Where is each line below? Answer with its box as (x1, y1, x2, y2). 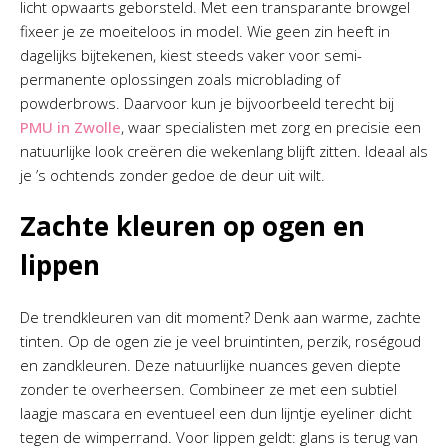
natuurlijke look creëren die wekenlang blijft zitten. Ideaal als (20, 141, 428, 161)
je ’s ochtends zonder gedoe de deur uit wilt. (20, 165, 325, 185)
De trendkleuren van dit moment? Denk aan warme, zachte (20, 307, 421, 327)
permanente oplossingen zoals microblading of (20, 69, 340, 89)
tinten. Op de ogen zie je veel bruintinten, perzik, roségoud (20, 331, 421, 351)
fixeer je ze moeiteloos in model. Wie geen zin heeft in (20, 21, 390, 41)
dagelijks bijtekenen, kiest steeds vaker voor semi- (20, 45, 362, 65)
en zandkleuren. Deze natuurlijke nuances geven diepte (20, 355, 401, 375)
